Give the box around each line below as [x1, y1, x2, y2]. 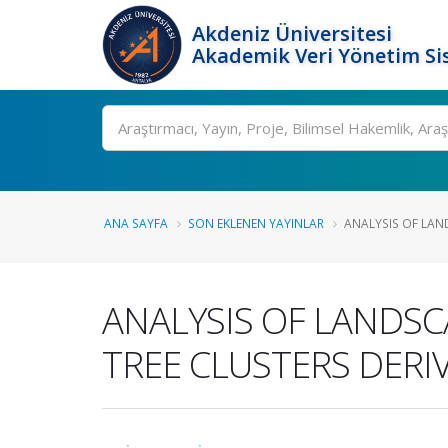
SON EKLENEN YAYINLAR [188, 215, 324, 231]
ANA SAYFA [104, 215, 168, 231]
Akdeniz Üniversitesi [192, 20, 392, 47]
